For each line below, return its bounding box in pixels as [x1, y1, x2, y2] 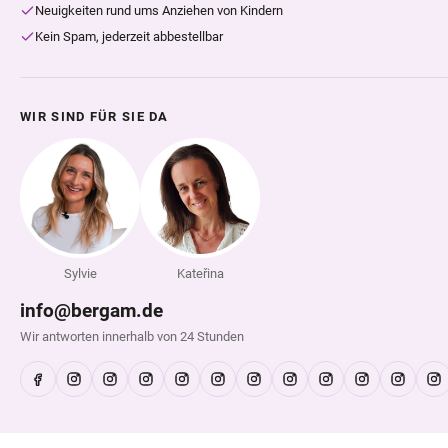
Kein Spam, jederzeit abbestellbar [35, 29, 223, 44]
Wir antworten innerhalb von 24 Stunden [20, 329, 244, 344]
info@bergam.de [20, 299, 163, 322]
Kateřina [176, 266, 224, 281]
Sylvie [63, 266, 97, 281]
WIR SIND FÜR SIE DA [20, 109, 169, 124]
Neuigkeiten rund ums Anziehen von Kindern [35, 3, 283, 18]
